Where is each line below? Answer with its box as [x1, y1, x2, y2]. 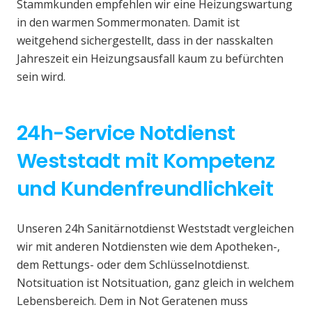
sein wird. [17, 69, 65, 85]
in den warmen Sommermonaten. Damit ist [17, 15, 240, 31]
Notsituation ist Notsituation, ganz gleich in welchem [17, 275, 294, 291]
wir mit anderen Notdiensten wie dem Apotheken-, [17, 239, 280, 255]
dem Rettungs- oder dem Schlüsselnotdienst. [17, 257, 249, 273]
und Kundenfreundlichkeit [17, 175, 274, 203]
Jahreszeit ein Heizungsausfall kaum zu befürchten [17, 51, 283, 67]
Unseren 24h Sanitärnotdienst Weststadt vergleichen [17, 221, 294, 237]
